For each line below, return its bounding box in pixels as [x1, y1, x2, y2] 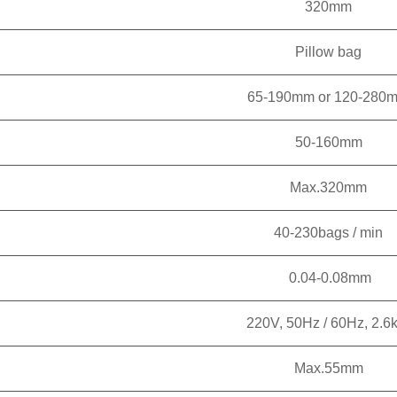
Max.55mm [293, 361, 363, 376]
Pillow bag [295, 44, 362, 59]
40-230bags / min [274, 225, 383, 240]
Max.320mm [290, 180, 367, 195]
